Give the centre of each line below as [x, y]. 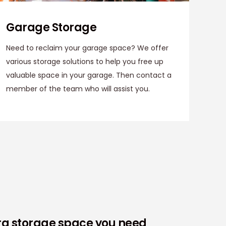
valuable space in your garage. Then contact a [89, 75]
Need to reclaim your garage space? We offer [87, 48]
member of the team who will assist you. [78, 89]
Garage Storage [51, 28]
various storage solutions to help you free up [85, 62]
